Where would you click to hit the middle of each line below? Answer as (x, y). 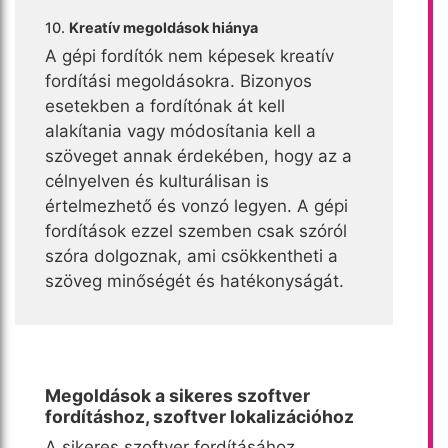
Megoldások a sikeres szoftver (177, 395)
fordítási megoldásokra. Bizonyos (178, 80)
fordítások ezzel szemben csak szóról (196, 230)
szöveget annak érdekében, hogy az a (198, 155)
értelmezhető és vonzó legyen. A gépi (196, 205)
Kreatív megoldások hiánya (163, 27)
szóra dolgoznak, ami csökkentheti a (191, 255)
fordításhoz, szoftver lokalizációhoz (199, 416)
